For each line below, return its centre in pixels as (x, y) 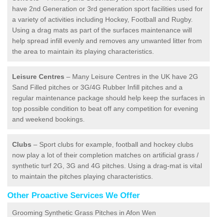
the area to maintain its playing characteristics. (83, 51)
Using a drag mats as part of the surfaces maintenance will (102, 30)
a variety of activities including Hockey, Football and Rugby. (102, 19)
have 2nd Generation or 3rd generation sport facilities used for (108, 8)
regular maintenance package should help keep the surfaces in (108, 98)
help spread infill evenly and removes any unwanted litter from (107, 40)
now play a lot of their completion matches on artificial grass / (105, 155)
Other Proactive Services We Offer (74, 195)
